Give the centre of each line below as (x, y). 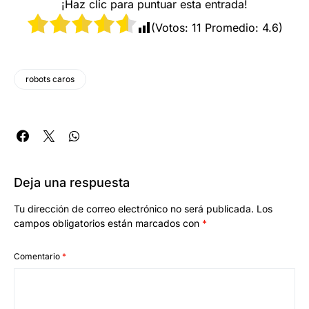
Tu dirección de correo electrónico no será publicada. (134, 209)
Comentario (38, 257)
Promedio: (231, 28)
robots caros (50, 79)
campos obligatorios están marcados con (108, 223)
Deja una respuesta (72, 183)
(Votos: (171, 28)
